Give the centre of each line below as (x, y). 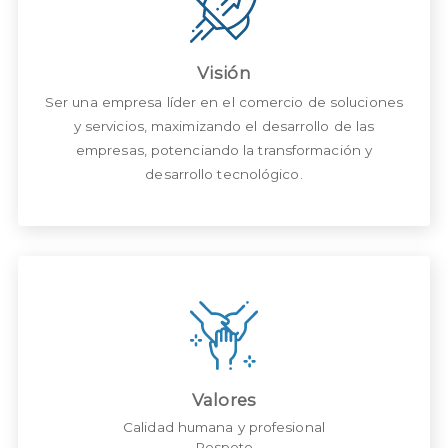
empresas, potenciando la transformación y (224, 149)
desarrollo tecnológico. (224, 173)
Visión (224, 72)
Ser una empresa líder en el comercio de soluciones (223, 101)
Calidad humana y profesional (224, 426)
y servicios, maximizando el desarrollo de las (224, 125)
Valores (224, 399)
